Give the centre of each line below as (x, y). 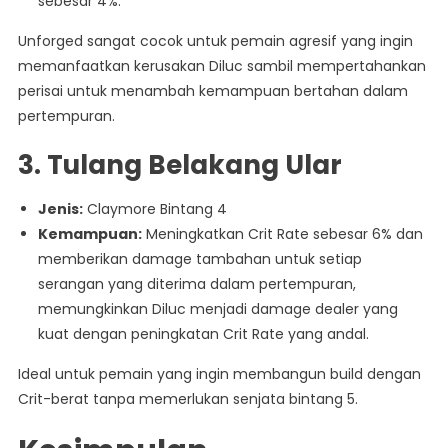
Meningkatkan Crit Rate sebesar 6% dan (282, 234)
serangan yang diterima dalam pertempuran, (196, 284)
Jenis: (60, 209)
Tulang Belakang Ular (194, 165)
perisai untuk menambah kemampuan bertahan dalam (212, 91)
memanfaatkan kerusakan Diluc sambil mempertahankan (221, 66)
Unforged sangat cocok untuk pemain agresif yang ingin (215, 41)
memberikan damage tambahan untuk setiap (199, 259)
